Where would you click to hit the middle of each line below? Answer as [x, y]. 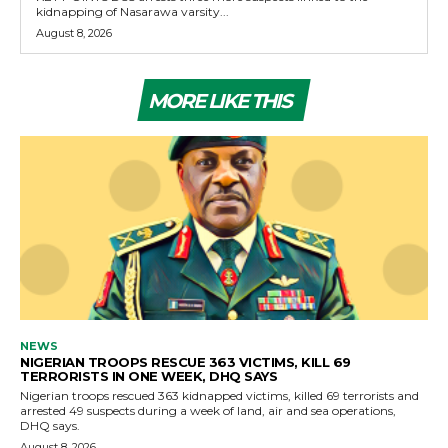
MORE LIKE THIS [219, 101]
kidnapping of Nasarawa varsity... [132, 12]
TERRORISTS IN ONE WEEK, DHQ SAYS [148, 375]
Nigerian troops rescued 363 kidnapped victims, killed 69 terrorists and [219, 395]
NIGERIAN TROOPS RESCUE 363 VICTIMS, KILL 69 [185, 361]
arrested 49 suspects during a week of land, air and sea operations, [208, 410]
